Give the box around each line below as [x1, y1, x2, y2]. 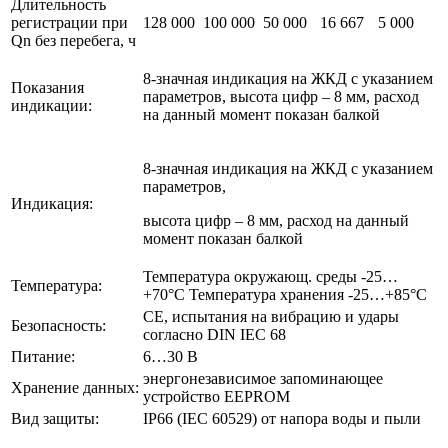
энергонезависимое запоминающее [143, 369, 383, 387]
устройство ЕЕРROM [143, 387, 290, 405]
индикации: [11, 96, 92, 114]
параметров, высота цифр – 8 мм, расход [143, 87, 419, 105]
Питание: [11, 347, 75, 365]
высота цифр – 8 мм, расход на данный [143, 211, 409, 229]
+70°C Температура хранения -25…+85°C [143, 285, 427, 303]
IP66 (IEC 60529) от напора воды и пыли [143, 409, 421, 427]
